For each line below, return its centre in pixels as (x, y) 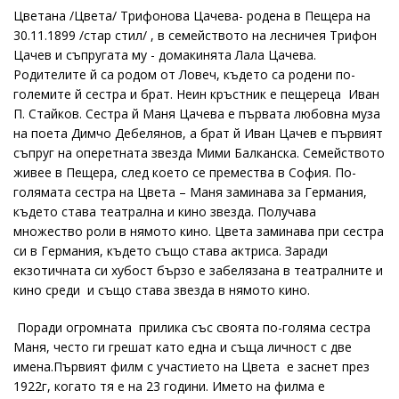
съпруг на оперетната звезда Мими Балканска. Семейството (199, 153)
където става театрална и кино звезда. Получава (165, 212)
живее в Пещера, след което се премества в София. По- (185, 172)
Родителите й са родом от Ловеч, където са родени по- (184, 74)
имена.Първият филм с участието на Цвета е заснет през (191, 366)
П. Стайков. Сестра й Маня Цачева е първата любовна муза (197, 114)
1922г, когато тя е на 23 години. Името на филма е (171, 386)
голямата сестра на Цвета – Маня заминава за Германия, (190, 192)
